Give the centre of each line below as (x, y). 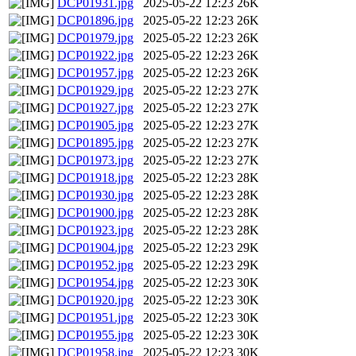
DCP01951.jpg (95, 318)
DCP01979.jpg (95, 38)
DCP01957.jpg (95, 73)
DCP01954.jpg (95, 283)
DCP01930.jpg (95, 195)
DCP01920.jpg (95, 300)
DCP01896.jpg (95, 21)
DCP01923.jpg (95, 230)
